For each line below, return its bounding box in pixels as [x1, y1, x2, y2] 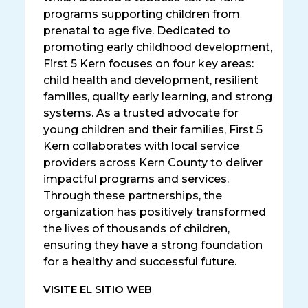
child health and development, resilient [43, 74, 258, 87]
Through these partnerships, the [43, 189, 222, 203]
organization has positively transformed [43, 206, 266, 219]
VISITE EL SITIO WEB [43, 283, 152, 296]
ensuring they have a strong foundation [43, 239, 263, 252]
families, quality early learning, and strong [43, 90, 272, 104]
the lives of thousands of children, [43, 222, 230, 236]
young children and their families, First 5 [43, 123, 263, 137]
